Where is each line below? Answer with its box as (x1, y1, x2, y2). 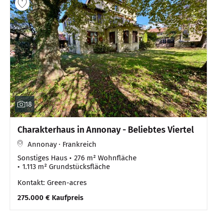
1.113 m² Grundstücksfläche (22, 162, 110, 171)
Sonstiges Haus (17, 154, 67, 163)
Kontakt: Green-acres (17, 178, 87, 187)
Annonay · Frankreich (28, 140, 96, 149)
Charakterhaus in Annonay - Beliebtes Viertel (17, 124, 194, 136)
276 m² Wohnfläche (74, 154, 137, 163)
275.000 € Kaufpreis (17, 193, 83, 202)
